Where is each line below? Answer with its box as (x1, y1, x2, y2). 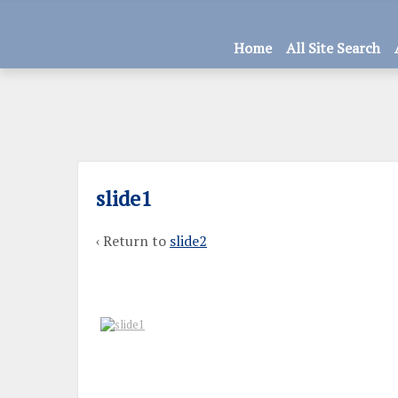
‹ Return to (96, 230, 170, 251)
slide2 (170, 230, 207, 251)
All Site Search (285, 38, 380, 58)
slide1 (96, 184, 152, 213)
